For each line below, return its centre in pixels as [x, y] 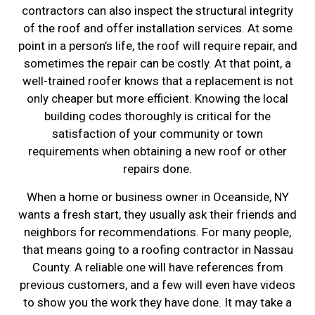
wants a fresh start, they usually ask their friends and [157, 214]
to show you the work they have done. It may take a [157, 302]
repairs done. [157, 169]
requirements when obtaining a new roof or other [157, 152]
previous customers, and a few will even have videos [157, 284]
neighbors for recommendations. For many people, [157, 232]
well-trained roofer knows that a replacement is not [157, 81]
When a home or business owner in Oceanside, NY [157, 197]
